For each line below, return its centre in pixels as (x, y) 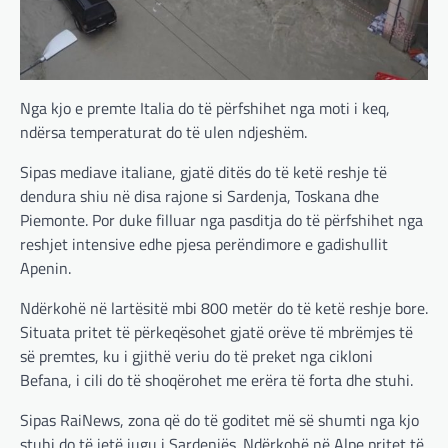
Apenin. (45, 268)
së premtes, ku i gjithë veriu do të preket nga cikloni (196, 356)
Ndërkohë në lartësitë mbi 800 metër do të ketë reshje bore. (224, 308)
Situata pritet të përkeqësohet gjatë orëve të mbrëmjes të (216, 332)
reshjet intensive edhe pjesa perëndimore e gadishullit (204, 244)
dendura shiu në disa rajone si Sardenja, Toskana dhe (199, 196)
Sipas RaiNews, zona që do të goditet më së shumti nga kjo (219, 420)
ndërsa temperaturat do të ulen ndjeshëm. (163, 132)
